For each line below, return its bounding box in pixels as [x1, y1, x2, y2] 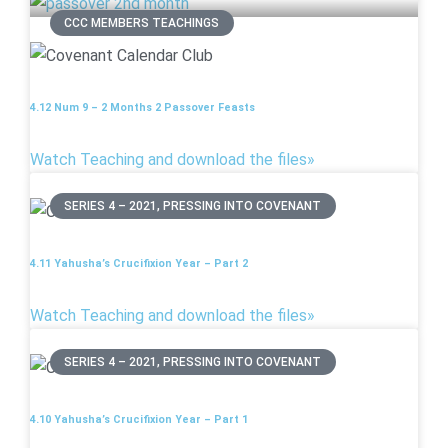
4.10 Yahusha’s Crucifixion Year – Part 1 [30, 412, 248, 426]
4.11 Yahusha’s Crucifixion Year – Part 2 [30, 256, 248, 270]
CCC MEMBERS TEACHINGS [64, 16, 220, 31]
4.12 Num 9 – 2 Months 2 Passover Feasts [30, 101, 255, 114]
